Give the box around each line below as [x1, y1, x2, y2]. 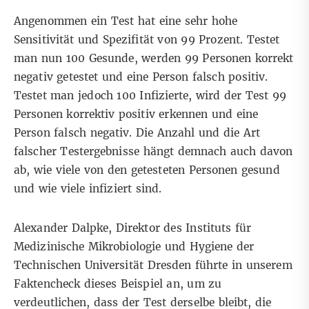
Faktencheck [14, 277, 81, 291]
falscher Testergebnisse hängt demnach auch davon [14, 145, 293, 159]
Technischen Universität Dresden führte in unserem [14, 259, 292, 272]
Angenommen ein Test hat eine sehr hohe [14, 14, 238, 28]
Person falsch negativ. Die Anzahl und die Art [14, 126, 261, 140]
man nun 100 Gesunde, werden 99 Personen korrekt [14, 52, 294, 66]
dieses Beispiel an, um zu [80, 277, 222, 291]
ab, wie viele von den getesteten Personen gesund [14, 163, 280, 177]
